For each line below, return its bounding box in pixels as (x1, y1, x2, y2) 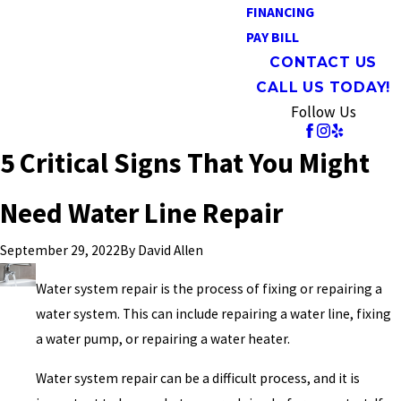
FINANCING (245, 4, 314, 21)
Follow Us (290, 102, 356, 122)
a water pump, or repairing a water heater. (36, 330, 291, 348)
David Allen (138, 241, 203, 259)
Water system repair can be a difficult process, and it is (36, 369, 361, 387)
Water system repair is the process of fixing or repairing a (36, 280, 383, 298)
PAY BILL (245, 29, 299, 46)
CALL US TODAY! (256, 79, 391, 96)
